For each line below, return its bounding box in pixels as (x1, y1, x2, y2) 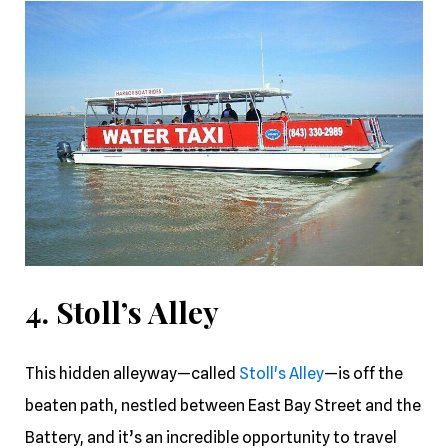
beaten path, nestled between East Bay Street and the (25, 396, 421, 416)
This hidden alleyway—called (25, 364, 239, 384)
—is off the (324, 364, 403, 384)
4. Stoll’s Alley (25, 292, 226, 333)
